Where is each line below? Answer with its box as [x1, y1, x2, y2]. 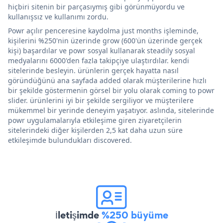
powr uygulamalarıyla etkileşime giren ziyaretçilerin [8, 115, 182, 125]
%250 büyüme [101, 208, 168, 222]
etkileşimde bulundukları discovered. [8, 135, 132, 145]
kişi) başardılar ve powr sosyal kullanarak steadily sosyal [8, 45, 195, 55]
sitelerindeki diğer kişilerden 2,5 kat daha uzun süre [8, 125, 183, 135]
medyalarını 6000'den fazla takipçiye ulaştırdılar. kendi [8, 55, 189, 65]
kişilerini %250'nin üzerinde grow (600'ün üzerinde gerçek [8, 35, 202, 45]
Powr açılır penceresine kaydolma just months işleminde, [8, 25, 199, 35]
